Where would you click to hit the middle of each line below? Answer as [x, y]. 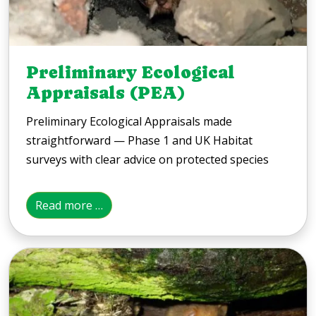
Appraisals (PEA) [106, 93]
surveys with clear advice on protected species [147, 159]
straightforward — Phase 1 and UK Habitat [139, 140]
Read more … [69, 205]
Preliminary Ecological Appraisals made [129, 121]
